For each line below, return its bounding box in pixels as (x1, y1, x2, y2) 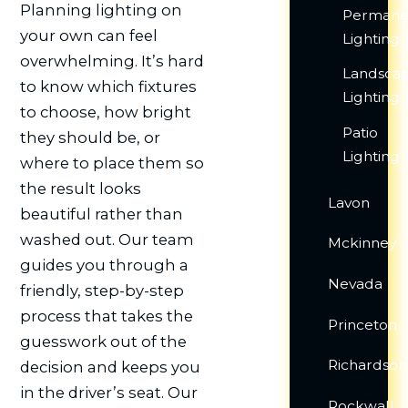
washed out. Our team (19, 230, 194, 250)
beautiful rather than (19, 205, 183, 224)
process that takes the (19, 307, 193, 326)
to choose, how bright (19, 103, 191, 122)
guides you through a (19, 256, 189, 275)
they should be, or (19, 128, 160, 148)
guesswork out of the (19, 332, 187, 352)
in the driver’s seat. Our (19, 383, 198, 403)
